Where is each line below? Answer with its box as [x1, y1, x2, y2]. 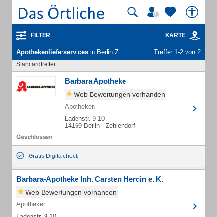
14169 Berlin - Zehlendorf [65, 122, 135, 129]
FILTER [31, 32, 50, 39]
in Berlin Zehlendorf [88, 48, 119, 56]
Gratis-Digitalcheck [29, 153, 78, 159]
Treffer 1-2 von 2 [154, 48, 201, 56]
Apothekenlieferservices [16, 48, 88, 56]
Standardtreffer [16, 61, 56, 68]
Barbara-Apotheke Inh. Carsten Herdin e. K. [16, 175, 163, 183]
